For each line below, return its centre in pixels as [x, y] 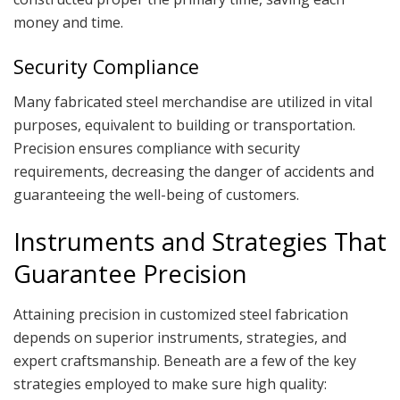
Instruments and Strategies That [200, 242]
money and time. [68, 23]
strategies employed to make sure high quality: [170, 384]
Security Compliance [106, 67]
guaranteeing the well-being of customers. [156, 194]
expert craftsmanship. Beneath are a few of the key [185, 361]
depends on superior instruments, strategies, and [180, 338]
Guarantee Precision [130, 274]
